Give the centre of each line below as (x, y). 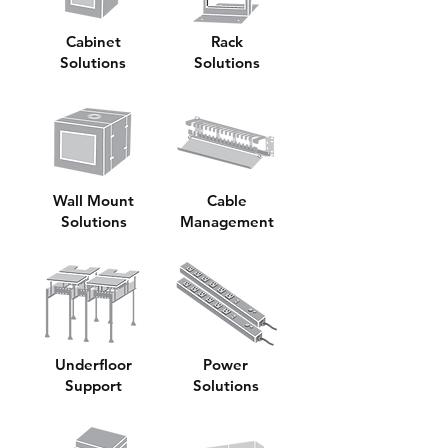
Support (93, 385)
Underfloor (93, 364)
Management (226, 221)
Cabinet (93, 41)
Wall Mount (93, 200)
